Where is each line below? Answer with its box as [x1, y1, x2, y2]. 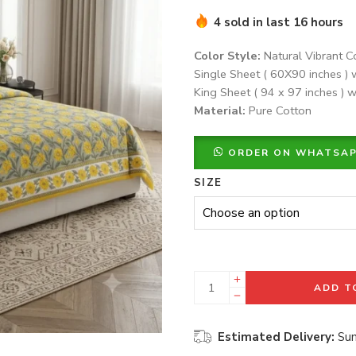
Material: [194, 102, 246, 118]
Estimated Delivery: [218, 328, 335, 345]
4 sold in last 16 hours [214, 14, 343, 30]
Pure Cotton [246, 102, 311, 118]
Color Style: [194, 47, 261, 64]
